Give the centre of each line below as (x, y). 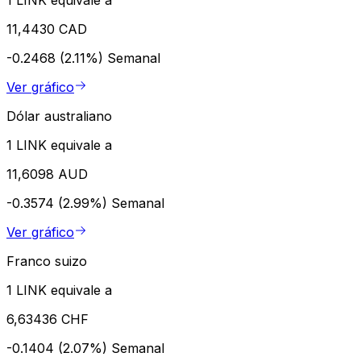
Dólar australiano (59, 116)
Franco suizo (47, 261)
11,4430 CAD (47, 29)
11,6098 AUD (47, 174)
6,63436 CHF (48, 319)
